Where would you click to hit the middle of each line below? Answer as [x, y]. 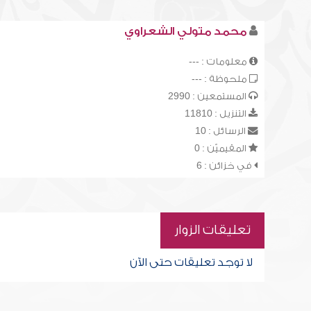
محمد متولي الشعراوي [185, 31]
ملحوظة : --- [220, 79]
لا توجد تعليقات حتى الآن [191, 262]
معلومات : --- [219, 61]
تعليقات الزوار [212, 230]
